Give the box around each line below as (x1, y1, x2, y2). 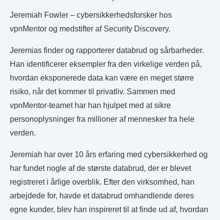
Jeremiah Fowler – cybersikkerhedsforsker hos (10, 11, 172, 19)
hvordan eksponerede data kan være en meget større (10, 74, 194, 82)
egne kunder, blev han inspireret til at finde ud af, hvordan (10, 205, 208, 214)
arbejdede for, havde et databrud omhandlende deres (10, 192, 194, 200)
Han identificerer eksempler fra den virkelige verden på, (10, 60, 202, 68)
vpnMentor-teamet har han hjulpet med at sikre (10, 101, 171, 110)
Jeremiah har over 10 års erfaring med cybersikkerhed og (10, 150, 208, 159)
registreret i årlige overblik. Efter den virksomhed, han (10, 178, 194, 186)
